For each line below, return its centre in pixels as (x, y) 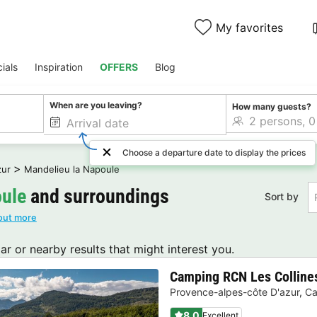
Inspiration (59, 67)
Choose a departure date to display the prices (214, 152)
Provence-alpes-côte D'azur (235, 292)
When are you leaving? (96, 105)
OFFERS (119, 67)
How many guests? (271, 106)
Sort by (281, 197)
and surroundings (98, 196)
